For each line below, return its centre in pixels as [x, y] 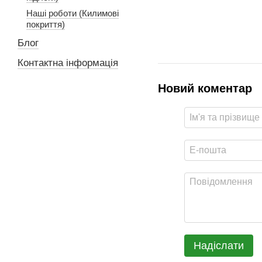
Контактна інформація [68, 63]
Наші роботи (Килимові [73, 13]
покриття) [46, 24]
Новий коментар [205, 88]
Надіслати [219, 245]
